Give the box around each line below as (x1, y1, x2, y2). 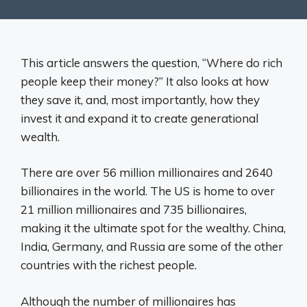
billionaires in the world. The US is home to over (21, 184, 275, 198)
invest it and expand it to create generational (21, 110, 258, 125)
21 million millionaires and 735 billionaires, (21, 202, 247, 217)
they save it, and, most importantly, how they (21, 92, 260, 107)
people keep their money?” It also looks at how (21, 73, 269, 88)
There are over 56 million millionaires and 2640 (21, 165, 273, 180)
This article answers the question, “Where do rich (21, 55, 282, 70)
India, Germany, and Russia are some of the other (21, 239, 283, 254)
